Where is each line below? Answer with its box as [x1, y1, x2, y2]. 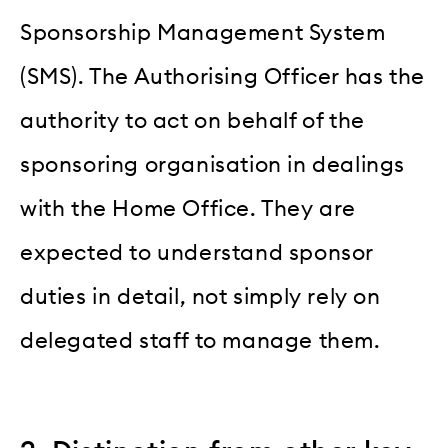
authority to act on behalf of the [20, 110, 365, 133]
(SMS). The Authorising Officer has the [20, 66, 425, 89]
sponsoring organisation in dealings [20, 154, 406, 177]
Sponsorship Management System [20, 22, 386, 45]
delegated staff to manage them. [20, 330, 381, 353]
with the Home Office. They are [20, 198, 357, 221]
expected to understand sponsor [20, 242, 374, 265]
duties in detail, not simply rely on [20, 286, 381, 309]
